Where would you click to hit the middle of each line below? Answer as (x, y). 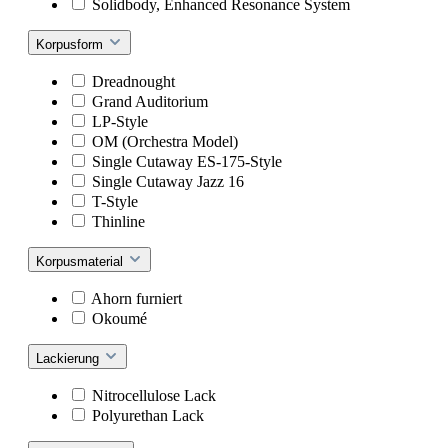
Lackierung (69, 358)
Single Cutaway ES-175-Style (187, 161)
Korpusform (71, 44)
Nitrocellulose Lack (154, 395)
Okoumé (119, 318)
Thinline (118, 221)
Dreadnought (133, 81)
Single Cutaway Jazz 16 (168, 181)
